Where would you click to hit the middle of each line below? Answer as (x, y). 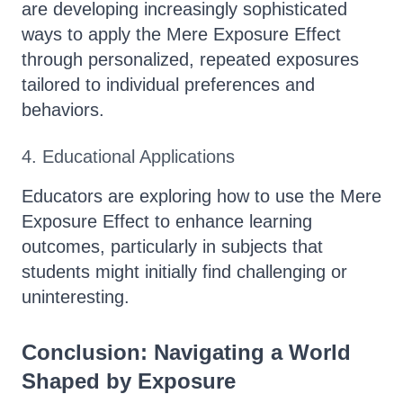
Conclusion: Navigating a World (186, 352)
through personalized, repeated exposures (190, 59)
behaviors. (63, 110)
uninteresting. (76, 297)
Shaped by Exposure (129, 381)
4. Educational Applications (128, 157)
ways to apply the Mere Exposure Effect (181, 34)
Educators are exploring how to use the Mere (201, 196)
